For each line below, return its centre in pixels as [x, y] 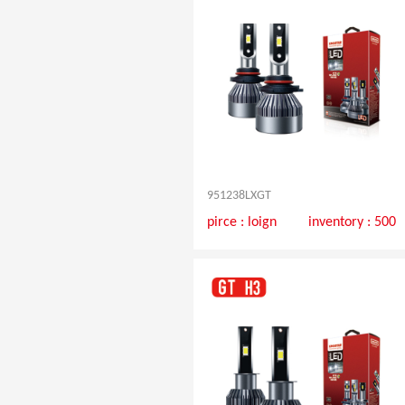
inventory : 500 [353, 222]
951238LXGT [239, 195]
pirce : [227, 222]
